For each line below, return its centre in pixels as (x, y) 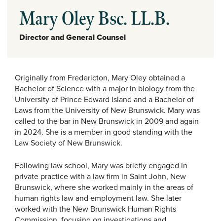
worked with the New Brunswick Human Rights (95, 209)
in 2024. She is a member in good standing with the (104, 132)
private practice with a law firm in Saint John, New (100, 177)
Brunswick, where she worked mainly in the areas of (104, 187)
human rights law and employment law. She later (98, 198)
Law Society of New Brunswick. (69, 143)
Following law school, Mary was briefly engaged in (101, 166)
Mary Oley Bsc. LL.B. (94, 19)
